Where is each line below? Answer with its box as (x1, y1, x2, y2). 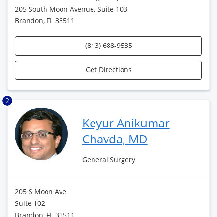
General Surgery (82, 155, 135, 164)
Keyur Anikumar (82, 115, 170, 131)
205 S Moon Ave (15, 187, 66, 196)
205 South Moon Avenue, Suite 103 (15, 4, 127, 14)
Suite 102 (15, 199, 45, 208)
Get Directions (85, 65, 132, 74)
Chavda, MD (82, 131, 148, 147)
